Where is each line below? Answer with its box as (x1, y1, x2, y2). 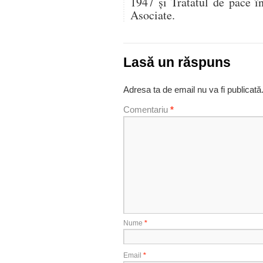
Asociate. (130, 7, 175, 23)
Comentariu (123, 104, 170, 114)
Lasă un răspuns (123, 55, 231, 70)
